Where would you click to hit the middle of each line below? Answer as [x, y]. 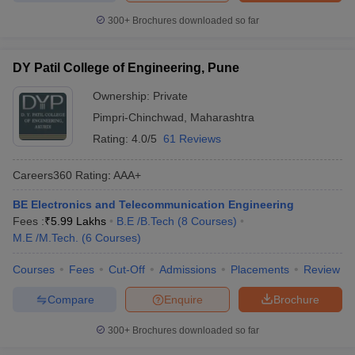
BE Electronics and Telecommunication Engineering [153, 204]
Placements [260, 269]
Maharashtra [222, 117]
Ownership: [123, 96]
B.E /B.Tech [145, 221]
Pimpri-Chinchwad [138, 117]
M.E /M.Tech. [46, 238]
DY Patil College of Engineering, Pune [126, 68]
